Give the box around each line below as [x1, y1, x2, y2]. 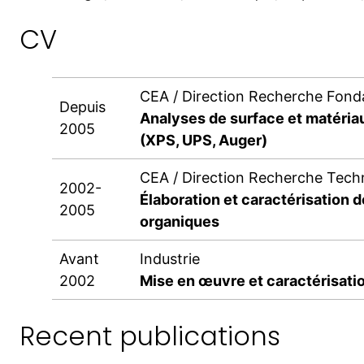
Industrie [140, 249, 200, 267]
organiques [140, 212, 219, 230]
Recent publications [19, 318, 280, 355]
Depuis [59, 97, 106, 115]
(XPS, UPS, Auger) [140, 131, 267, 149]
